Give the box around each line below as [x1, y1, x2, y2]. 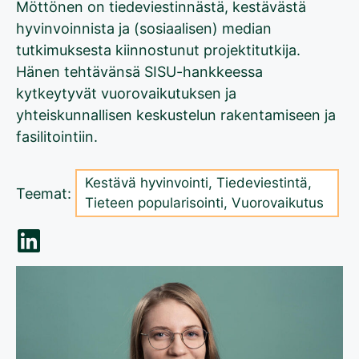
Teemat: [16, 184, 71, 202]
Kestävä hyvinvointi [85, 175, 208, 192]
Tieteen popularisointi [85, 195, 224, 212]
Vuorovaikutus [232, 195, 324, 212]
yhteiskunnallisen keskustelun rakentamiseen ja [16, 107, 336, 124]
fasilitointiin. [16, 128, 98, 146]
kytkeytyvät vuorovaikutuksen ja [16, 85, 236, 103]
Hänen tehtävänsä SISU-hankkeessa [16, 63, 263, 81]
